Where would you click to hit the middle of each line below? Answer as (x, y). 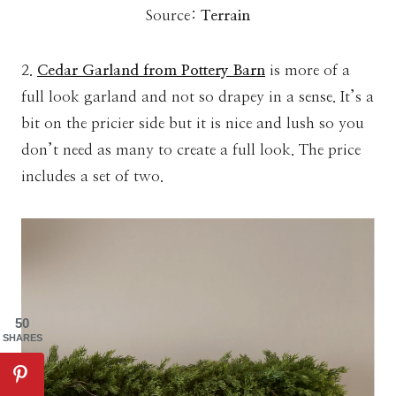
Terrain (225, 15)
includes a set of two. (92, 176)
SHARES (22, 338)
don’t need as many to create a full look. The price (191, 149)
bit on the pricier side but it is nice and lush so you (193, 123)
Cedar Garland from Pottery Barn (151, 70)
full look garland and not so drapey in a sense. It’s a (198, 96)
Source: (173, 15)
